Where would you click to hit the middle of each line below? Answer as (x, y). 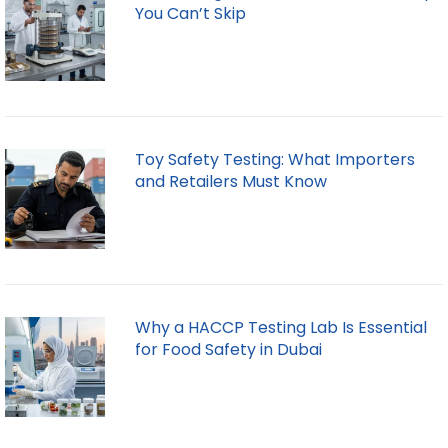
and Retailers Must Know (231, 182)
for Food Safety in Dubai (228, 350)
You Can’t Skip (190, 14)
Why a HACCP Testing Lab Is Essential (281, 328)
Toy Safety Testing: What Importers (275, 160)
